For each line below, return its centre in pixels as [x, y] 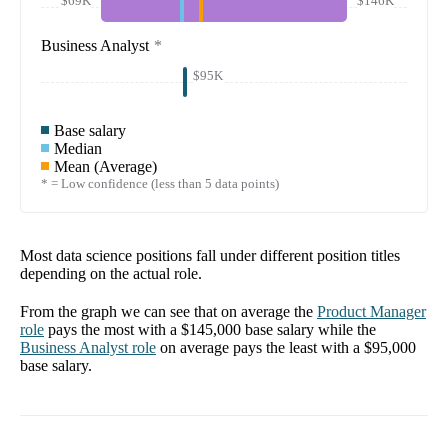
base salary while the [308, 330]
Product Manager [371, 312]
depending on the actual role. [111, 274]
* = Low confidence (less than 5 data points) [160, 184]
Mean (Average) [105, 167]
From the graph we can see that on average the [166, 312]
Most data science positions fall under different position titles [210, 256]
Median [78, 149]
